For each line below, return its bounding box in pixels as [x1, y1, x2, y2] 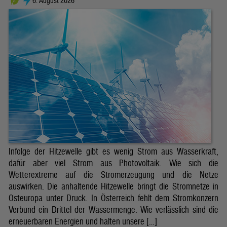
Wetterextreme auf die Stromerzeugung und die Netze [9, 169, 218, 180]
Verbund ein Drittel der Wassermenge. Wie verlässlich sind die [9, 204, 218, 215]
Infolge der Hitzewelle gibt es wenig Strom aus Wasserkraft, [9, 146, 218, 157]
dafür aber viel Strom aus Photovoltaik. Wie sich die [9, 158, 218, 169]
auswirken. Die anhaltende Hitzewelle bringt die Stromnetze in [9, 181, 218, 192]
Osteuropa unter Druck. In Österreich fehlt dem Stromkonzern [9, 193, 218, 204]
